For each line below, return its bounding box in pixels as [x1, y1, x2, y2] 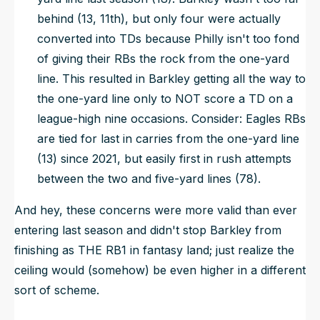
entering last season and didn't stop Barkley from [14, 222, 281, 237]
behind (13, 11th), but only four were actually [37, 11, 281, 26]
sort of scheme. [14, 282, 99, 297]
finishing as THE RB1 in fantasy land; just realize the [14, 242, 294, 257]
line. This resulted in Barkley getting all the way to [37, 71, 306, 86]
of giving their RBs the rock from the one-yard [37, 51, 289, 66]
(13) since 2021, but [37, 151, 146, 166]
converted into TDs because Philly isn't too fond [37, 31, 299, 46]
